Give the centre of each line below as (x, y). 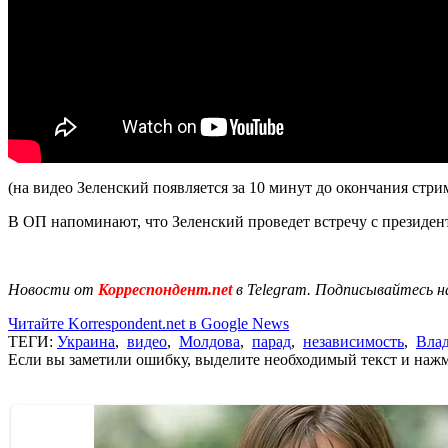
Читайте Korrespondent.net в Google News (148, 323)
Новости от (51, 289)
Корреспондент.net (165, 289)
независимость (353, 341)
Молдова (209, 341)
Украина (86, 341)
